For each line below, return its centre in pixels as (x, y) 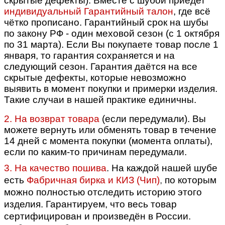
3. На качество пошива (55, 168)
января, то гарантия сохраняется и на (89, 55)
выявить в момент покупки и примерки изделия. (111, 88)
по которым (191, 180)
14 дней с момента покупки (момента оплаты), (108, 141)
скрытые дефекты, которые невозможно (95, 77)
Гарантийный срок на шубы (146, 22)
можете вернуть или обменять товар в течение (110, 130)
